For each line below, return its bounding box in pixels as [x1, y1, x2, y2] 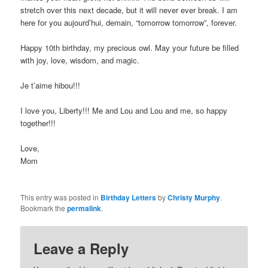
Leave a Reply [33, 238, 129, 259]
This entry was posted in [20, 192, 101, 203]
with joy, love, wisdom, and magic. [20, 54, 140, 66]
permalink [67, 203, 102, 214]
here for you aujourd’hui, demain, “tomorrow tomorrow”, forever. [20, 17, 237, 28]
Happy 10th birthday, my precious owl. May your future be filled [20, 42, 239, 53]
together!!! [20, 117, 56, 129]
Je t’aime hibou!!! [20, 80, 81, 91]
